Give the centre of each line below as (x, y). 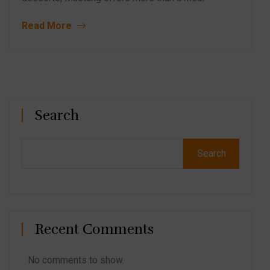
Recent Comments (94, 229)
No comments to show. (76, 260)
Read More (48, 25)
